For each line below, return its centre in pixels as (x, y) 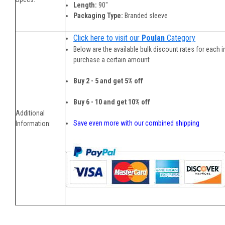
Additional (30, 113)
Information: (33, 124)
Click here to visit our (107, 38)
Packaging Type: (99, 16)
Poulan (153, 38)
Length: (86, 5)
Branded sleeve (146, 16)
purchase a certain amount (112, 60)
